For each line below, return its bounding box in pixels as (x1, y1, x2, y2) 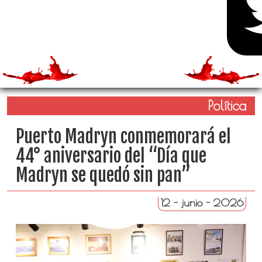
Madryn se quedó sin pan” (15, 164, 191, 186)
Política (208, 98, 247, 113)
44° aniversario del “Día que (15, 145, 206, 167)
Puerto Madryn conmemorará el (15, 126, 231, 147)
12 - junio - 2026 (161, 196, 244, 209)
